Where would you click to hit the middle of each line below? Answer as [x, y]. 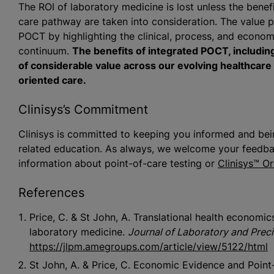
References [51, 192]
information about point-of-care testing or [118, 163]
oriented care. [52, 80]
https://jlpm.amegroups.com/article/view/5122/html [148, 246]
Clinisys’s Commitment [83, 109]
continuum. [45, 50]
